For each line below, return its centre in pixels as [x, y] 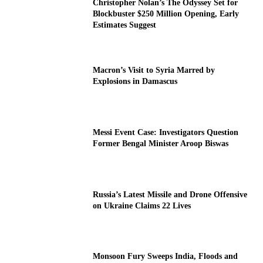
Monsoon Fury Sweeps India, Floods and [166, 257]
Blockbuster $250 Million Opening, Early [166, 14]
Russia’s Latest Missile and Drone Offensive [170, 194]
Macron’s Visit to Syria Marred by [154, 70]
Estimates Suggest [125, 25]
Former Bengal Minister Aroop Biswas [161, 144]
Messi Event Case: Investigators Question [166, 133]
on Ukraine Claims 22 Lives [142, 205]
